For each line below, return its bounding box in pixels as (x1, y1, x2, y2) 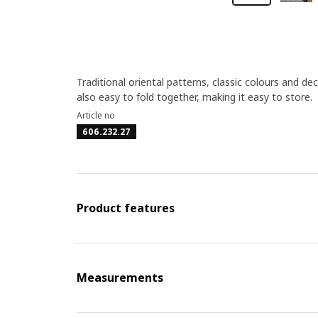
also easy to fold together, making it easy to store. (76, 90, 312, 104)
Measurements (76, 270, 163, 285)
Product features (76, 200, 175, 216)
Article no (76, 109, 115, 121)
